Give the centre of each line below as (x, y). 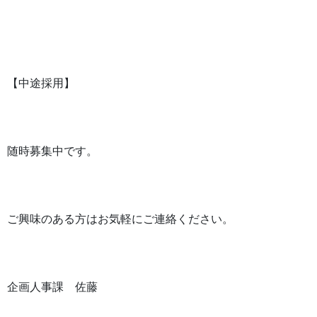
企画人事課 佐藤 (58, 287)
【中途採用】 (41, 83)
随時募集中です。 (52, 151)
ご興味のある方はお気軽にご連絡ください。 (120, 219)
